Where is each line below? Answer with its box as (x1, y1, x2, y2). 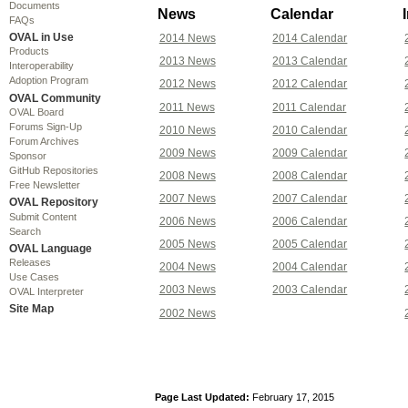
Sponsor (8, 149, 46, 161)
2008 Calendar (272, 168, 348, 182)
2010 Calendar (272, 123, 348, 137)
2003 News (158, 283, 216, 297)
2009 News (158, 146, 216, 159)
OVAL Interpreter (8, 286, 84, 298)
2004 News (158, 260, 216, 274)
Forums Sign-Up (8, 120, 82, 132)
